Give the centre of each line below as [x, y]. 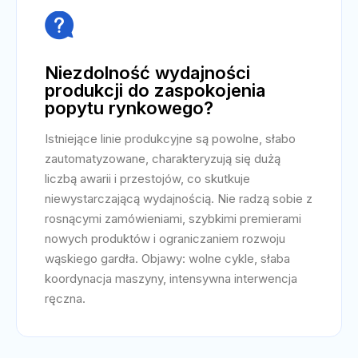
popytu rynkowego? [129, 108]
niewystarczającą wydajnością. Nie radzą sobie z [179, 199]
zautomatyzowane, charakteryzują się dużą [163, 159]
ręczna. [65, 298]
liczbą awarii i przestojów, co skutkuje [147, 179]
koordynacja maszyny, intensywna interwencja [171, 278]
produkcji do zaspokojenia [155, 90]
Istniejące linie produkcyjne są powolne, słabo [170, 139]
